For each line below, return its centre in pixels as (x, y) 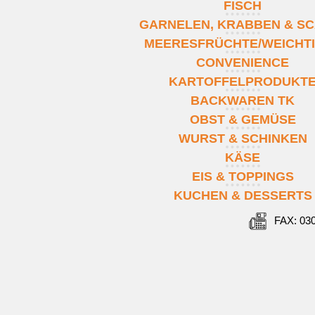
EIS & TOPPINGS (243, 176)
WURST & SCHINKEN (243, 138)
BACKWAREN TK (243, 100)
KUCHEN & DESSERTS (243, 195)
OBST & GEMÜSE (243, 119)
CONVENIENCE (243, 62)
